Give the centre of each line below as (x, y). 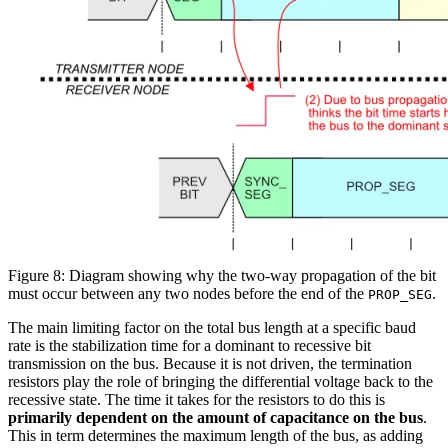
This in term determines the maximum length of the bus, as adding (215, 435)
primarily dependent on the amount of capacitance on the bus (215, 417)
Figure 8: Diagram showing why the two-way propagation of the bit (222, 275)
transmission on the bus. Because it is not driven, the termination (210, 363)
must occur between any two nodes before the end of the (188, 293)
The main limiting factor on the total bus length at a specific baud (212, 327)
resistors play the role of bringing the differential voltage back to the (220, 381)
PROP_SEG (400, 294)
